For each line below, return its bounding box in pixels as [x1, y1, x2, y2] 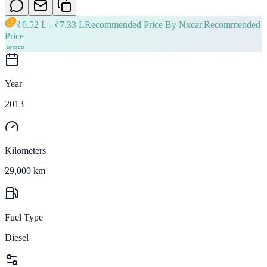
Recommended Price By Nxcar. [85, 19, 204, 30]
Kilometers [5, 145, 46, 156]
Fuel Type [5, 212, 43, 222]
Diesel [5, 232, 29, 243]
